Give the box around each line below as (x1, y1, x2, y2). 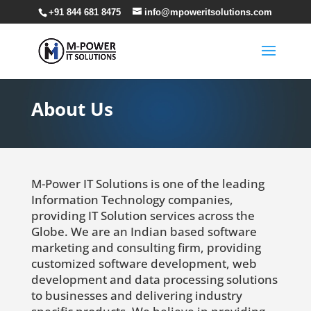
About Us (31, 96, 113, 121)
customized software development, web (31, 255, 257, 271)
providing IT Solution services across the (31, 208, 255, 224)
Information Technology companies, (31, 192, 233, 208)
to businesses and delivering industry (31, 287, 242, 303)
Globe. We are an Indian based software (31, 224, 257, 239)
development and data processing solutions (31, 271, 278, 287)
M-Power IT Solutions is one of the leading (31, 176, 264, 192)
